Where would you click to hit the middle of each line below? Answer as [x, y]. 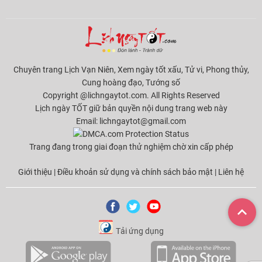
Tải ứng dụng [139, 231]
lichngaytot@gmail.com [143, 121]
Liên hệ [231, 172]
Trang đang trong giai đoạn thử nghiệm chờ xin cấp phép [131, 146]
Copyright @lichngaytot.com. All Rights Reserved [131, 95]
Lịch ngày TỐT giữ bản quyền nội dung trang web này [131, 108]
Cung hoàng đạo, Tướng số [131, 82]
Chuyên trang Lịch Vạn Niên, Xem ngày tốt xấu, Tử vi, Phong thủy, [131, 69]
